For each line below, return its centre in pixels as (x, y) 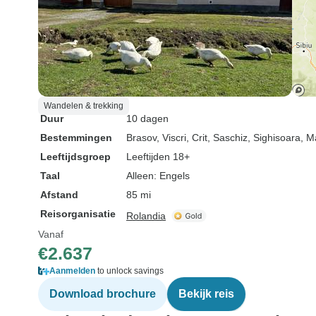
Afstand (59, 195)
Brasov (141, 138)
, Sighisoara (274, 138)
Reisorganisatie (78, 214)
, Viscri (171, 138)
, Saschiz (227, 138)
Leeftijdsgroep (75, 157)
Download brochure (103, 294)
